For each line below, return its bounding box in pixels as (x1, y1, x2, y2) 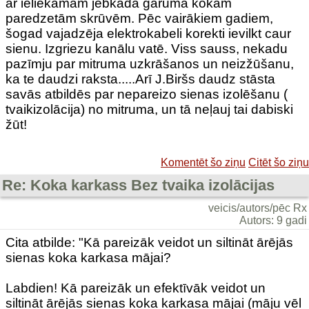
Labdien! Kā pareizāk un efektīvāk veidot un (6, 281, 266, 295)
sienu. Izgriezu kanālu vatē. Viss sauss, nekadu (6, 41, 288, 56)
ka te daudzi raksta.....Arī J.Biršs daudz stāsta (6, 72, 275, 86)
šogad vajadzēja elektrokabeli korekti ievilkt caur (6, 26, 291, 41)
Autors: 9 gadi (239, 215, 307, 226)
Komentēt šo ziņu (161, 157, 246, 168)
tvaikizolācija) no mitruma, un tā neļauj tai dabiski (6, 102, 293, 117)
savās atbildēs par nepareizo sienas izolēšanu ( (6, 87, 288, 101)
